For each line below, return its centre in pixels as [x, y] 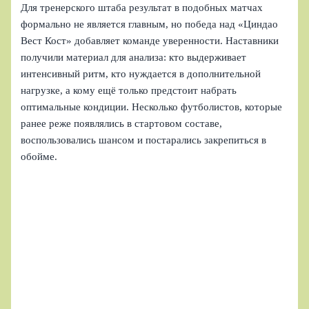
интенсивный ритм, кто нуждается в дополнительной [141, 74]
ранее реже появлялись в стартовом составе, [122, 124]
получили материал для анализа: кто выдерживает [134, 58]
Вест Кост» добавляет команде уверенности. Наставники [150, 41]
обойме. [39, 157]
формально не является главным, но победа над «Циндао [150, 24]
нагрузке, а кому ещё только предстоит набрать [129, 91]
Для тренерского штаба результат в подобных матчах [142, 8]
